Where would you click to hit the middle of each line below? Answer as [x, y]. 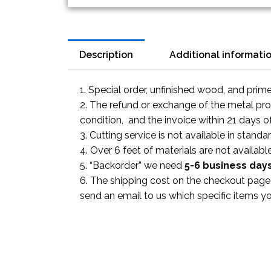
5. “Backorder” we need [132, 165]
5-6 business [216, 165]
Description [106, 54]
